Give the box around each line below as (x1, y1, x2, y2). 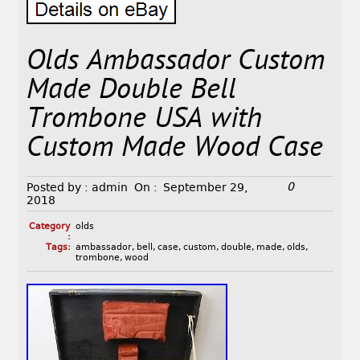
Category (28, 221, 71, 232)
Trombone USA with (27, 101, 263, 140)
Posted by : (27, 181, 89, 194)
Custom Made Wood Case (27, 130, 324, 169)
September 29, (163, 181, 248, 194)
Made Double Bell (27, 72, 237, 111)
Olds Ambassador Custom (27, 43, 325, 82)
